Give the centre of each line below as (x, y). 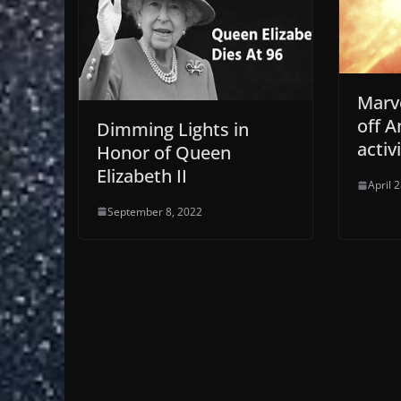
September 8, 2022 (155, 211)
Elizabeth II (142, 175)
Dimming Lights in (173, 129)
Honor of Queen (164, 152)
